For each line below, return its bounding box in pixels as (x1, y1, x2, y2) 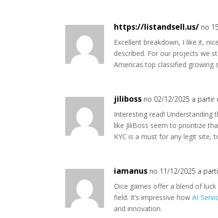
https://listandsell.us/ (114, 21, 200, 32)
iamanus (114, 165, 148, 176)
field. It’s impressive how (114, 193, 193, 202)
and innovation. (114, 204, 163, 213)
